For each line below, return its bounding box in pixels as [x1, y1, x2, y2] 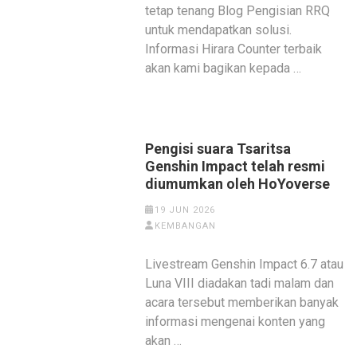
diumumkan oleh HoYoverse [145, 175, 331, 192]
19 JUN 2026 [154, 205, 215, 215]
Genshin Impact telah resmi [145, 158, 326, 175]
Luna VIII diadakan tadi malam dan [145, 276, 335, 291]
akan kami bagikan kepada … [145, 61, 302, 76]
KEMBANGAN [154, 221, 216, 231]
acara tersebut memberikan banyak [145, 295, 339, 310]
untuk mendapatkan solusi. [145, 22, 292, 37]
